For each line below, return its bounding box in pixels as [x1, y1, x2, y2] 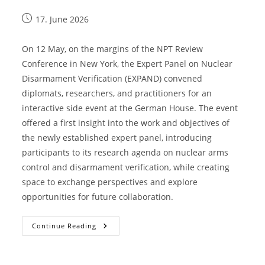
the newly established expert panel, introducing [22, 132, 212, 144]
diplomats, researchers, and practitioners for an [22, 88, 212, 99]
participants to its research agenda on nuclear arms [22, 147, 229, 159]
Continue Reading [32, 221, 97, 231]
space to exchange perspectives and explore [22, 176, 198, 188]
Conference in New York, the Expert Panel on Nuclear [22, 58, 233, 70]
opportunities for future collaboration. [22, 191, 174, 203]
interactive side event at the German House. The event [22, 102, 238, 114]
